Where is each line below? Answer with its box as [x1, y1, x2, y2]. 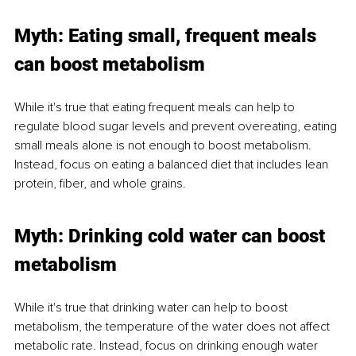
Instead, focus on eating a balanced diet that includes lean [14, 156, 331, 172]
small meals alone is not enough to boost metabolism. [14, 137, 315, 153]
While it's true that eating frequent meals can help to [14, 99, 298, 115]
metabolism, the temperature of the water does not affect [14, 318, 333, 335]
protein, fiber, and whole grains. [14, 175, 186, 192]
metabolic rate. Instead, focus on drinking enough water [14, 337, 321, 354]
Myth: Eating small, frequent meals [14, 24, 321, 47]
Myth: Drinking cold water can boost [14, 224, 330, 247]
